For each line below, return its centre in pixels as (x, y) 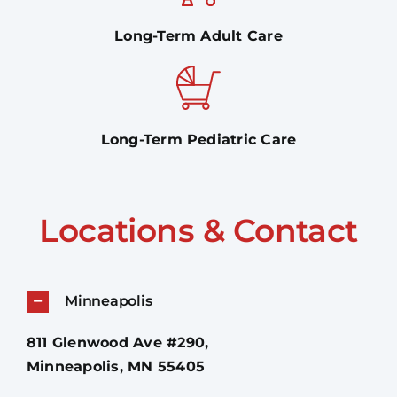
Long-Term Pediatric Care (198, 139)
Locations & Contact (198, 230)
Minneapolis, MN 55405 (116, 366)
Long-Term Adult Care (198, 35)
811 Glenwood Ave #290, (117, 342)
